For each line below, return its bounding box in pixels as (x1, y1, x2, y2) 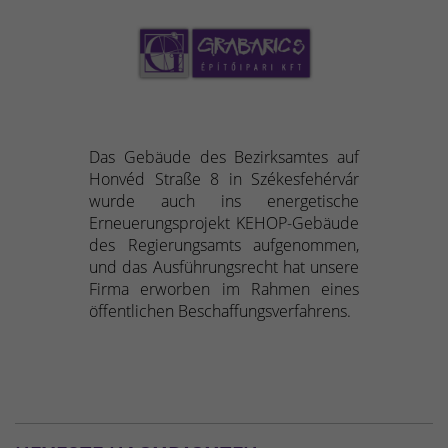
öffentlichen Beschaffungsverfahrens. (89, 300, 351, 323)
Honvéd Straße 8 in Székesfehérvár (89, 168, 359, 191)
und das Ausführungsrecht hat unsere (89, 256, 359, 279)
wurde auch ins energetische (89, 190, 359, 213)
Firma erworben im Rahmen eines (89, 278, 359, 301)
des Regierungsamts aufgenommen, (89, 234, 359, 257)
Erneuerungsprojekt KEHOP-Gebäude (89, 212, 359, 235)
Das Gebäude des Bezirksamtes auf (89, 146, 359, 169)
